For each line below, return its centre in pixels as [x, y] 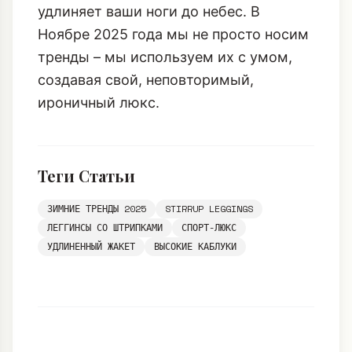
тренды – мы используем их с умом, [165, 114]
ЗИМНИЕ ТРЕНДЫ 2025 [97, 266]
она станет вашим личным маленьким [171, 23]
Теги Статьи [86, 233]
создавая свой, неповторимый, [146, 137]
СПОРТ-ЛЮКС [209, 284]
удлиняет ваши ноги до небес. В [149, 68]
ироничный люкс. [99, 159]
